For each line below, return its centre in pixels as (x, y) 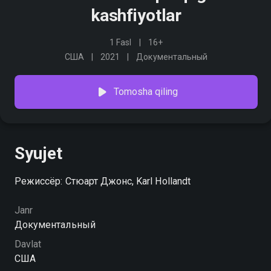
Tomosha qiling (146, 92)
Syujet (39, 153)
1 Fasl (121, 42)
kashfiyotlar (136, 15)
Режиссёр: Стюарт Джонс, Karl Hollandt (103, 181)
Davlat (28, 244)
